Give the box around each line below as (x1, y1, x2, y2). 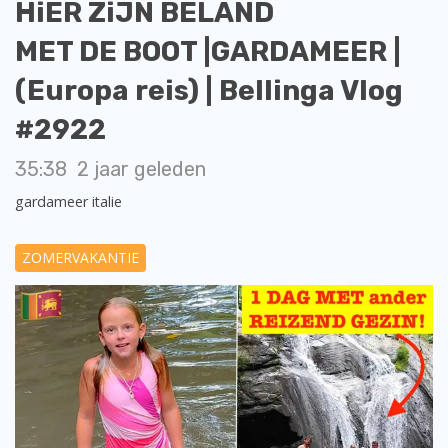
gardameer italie (15, 192, 122, 212)
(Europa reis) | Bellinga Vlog (15, 74, 403, 108)
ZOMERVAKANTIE (22, 248, 139, 268)
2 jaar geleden (77, 157, 206, 182)
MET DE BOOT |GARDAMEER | (15, 35, 401, 69)
